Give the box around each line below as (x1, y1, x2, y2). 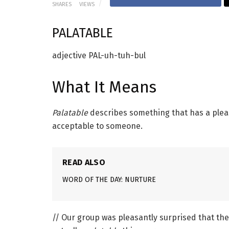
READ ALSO (62, 157, 105, 167)
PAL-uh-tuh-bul (88, 50, 146, 60)
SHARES (52, 1, 72, 8)
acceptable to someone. (52, 121, 143, 131)
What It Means (52, 77, 156, 97)
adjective (52, 50, 86, 60)
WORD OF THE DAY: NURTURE (62, 175, 156, 184)
